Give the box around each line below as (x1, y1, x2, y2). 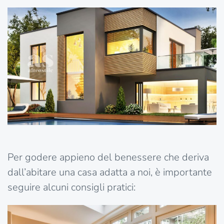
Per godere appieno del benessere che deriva (7, 150, 209, 164)
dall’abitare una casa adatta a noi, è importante (7, 165, 212, 179)
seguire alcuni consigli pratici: (7, 180, 135, 194)
